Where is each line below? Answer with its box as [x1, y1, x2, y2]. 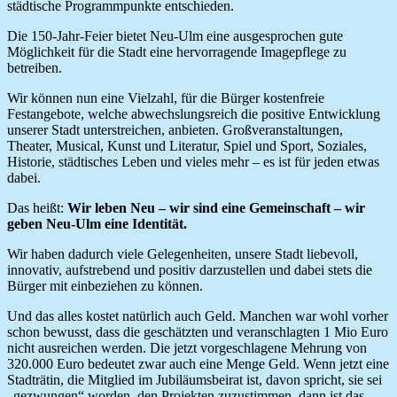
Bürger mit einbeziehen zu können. [7, 277, 203, 293]
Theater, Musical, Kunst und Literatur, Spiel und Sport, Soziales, [7, 137, 367, 153]
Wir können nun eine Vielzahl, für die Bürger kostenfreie [7, 90, 324, 105]
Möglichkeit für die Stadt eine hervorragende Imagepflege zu [7, 43, 346, 59]
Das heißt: [7, 199, 67, 215]
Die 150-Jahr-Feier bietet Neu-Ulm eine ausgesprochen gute [7, 27, 343, 43]
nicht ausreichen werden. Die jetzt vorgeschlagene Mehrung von [7, 339, 367, 355]
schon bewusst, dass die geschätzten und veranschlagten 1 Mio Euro [7, 323, 388, 339]
